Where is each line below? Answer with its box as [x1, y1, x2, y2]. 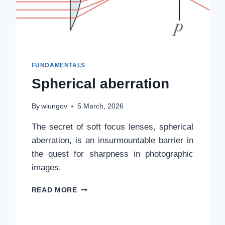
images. [31, 163, 61, 173]
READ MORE [31, 186, 77, 194]
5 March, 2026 [77, 102, 124, 110]
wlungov [41, 102, 67, 110]
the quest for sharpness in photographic [31, 149, 194, 159]
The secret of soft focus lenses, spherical [31, 122, 194, 132]
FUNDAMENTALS [31, 61, 85, 69]
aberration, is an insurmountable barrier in [31, 136, 194, 146]
